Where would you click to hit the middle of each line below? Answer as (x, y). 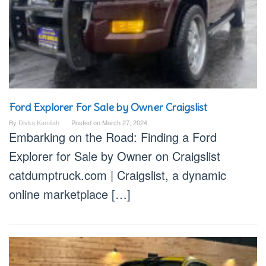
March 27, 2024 (125, 123)
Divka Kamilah (39, 123)
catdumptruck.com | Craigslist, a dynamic (118, 175)
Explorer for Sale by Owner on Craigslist (115, 156)
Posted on (87, 123)
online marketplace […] (70, 194)
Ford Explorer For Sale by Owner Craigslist (108, 107)
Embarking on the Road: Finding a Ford (113, 137)
